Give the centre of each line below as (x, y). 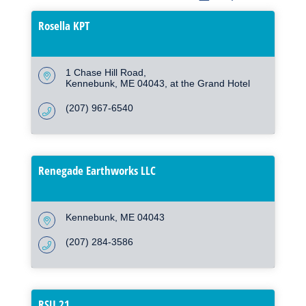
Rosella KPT (64, 26)
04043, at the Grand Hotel (194, 84)
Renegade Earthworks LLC (97, 171)
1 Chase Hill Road (105, 73)
